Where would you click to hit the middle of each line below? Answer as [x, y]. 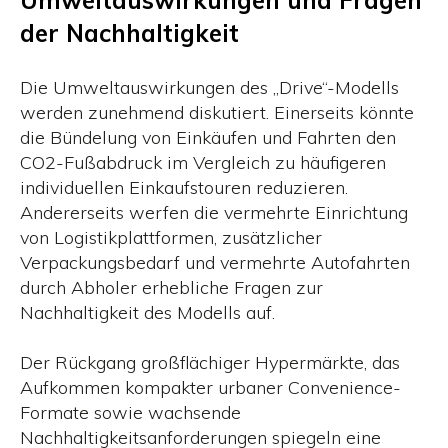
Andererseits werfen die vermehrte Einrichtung [214, 213]
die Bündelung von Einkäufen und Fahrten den [208, 138]
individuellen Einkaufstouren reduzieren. [184, 188]
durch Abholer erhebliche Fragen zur [171, 288]
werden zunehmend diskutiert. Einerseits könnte [217, 113]
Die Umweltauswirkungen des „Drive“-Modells [209, 88]
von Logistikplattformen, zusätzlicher [171, 238]
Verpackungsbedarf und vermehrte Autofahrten [215, 263]
